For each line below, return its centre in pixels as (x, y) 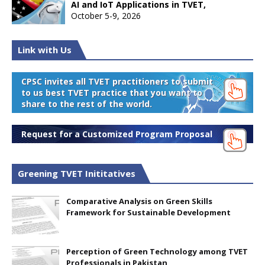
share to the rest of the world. (87, 104)
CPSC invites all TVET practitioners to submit (117, 81)
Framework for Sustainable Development (148, 212)
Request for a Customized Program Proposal (117, 134)
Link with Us (45, 50)
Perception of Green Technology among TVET (157, 251)
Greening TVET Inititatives (77, 173)
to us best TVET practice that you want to (112, 93)
